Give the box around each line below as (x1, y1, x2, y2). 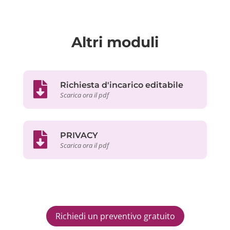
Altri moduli (71, 33, 159, 51)
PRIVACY (60, 130, 98, 140)
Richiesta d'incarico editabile (60, 80, 183, 90)
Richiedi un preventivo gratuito (55, 210, 175, 222)
